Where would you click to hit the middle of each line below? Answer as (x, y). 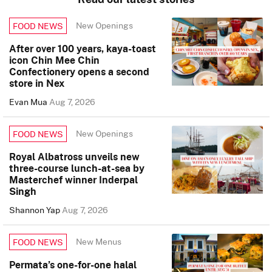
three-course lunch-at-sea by (77, 168)
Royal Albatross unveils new (74, 156)
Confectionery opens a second (79, 71)
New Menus (99, 242)
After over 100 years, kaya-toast (83, 48)
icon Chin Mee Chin (54, 60)
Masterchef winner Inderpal (73, 179)
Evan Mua (29, 101)
